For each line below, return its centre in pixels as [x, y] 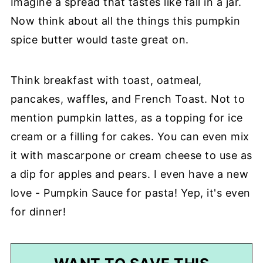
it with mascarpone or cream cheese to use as [131, 155]
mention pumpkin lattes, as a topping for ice [127, 117]
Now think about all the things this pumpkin [125, 21]
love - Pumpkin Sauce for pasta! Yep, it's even [130, 193]
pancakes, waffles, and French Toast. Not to [128, 99]
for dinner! [38, 211]
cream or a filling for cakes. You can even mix [130, 136]
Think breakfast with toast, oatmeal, [106, 80]
